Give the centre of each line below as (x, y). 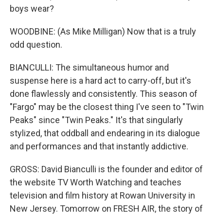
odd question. (36, 45)
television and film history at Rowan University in (102, 195)
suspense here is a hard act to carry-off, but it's (100, 81)
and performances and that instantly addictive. (99, 146)
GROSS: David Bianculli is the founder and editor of (106, 169)
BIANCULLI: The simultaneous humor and (89, 67)
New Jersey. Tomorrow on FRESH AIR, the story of (106, 209)
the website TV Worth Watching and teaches (96, 182)
